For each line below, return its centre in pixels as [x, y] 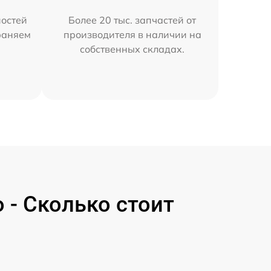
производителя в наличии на [132, 35]
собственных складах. [132, 49]
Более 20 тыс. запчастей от [132, 20]
